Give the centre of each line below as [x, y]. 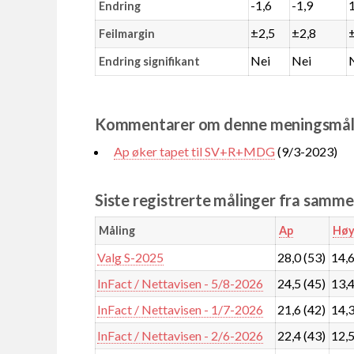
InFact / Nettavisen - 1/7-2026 [181, 309]
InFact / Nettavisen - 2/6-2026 [181, 335]
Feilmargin [126, 33]
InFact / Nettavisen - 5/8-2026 [181, 283]
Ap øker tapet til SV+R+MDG [194, 151]
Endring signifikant [149, 61]
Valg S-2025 [131, 257]
